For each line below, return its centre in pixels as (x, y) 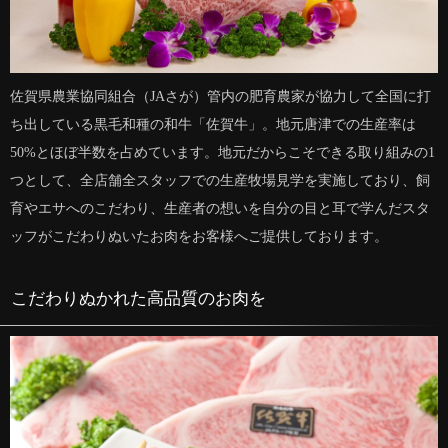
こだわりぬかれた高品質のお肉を (139, 298)
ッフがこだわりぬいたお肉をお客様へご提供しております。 (199, 236)
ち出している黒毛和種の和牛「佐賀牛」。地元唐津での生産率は (213, 124)
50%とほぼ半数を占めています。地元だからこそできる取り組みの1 (222, 152)
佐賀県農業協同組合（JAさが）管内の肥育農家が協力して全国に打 (220, 96)
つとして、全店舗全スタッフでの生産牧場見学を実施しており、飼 (220, 180)
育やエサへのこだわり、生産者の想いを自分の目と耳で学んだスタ (220, 208)
